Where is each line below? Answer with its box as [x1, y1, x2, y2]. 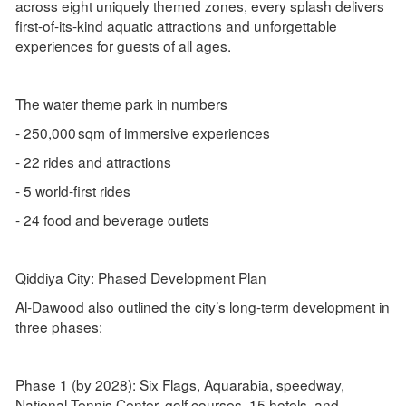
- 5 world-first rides [14, 180, 130, 201]
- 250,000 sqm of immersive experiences [14, 122, 270, 143]
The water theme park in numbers [14, 93, 227, 114]
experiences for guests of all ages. [14, 35, 231, 56]
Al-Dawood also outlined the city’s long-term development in [14, 296, 390, 317]
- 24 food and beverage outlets [14, 209, 209, 230]
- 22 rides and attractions [14, 151, 171, 172]
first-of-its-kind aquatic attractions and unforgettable [14, 15, 337, 36]
